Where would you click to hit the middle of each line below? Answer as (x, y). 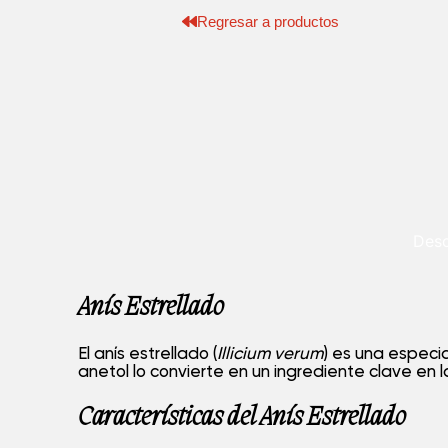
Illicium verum (270, 354)
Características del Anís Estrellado (242, 417)
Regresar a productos (268, 21)
